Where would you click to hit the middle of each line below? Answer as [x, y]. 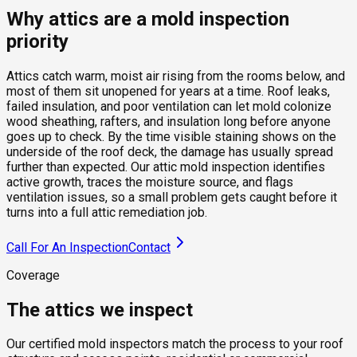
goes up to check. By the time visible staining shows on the [171, 136]
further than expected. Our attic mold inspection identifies [166, 167]
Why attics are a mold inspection [148, 19]
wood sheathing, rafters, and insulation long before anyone [169, 121]
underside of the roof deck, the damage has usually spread [170, 151]
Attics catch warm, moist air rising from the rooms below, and [176, 76]
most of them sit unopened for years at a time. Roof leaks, [168, 91]
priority [37, 41]
